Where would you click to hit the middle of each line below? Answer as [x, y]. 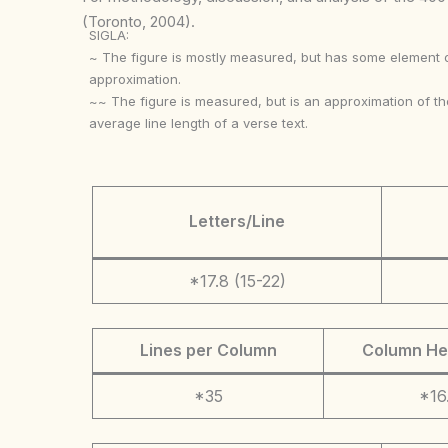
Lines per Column [208, 349]
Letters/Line [237, 220]
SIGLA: [109, 35]
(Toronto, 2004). [138, 21]
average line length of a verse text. [199, 123]
